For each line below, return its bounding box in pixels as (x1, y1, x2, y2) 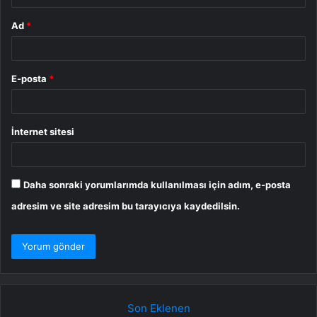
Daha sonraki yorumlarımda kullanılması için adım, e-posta (23, 178, 291, 190)
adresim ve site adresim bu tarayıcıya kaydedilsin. (11, 200, 240, 212)
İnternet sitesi (11, 125, 74, 137)
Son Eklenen (127, 301, 190, 315)
